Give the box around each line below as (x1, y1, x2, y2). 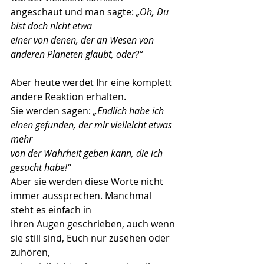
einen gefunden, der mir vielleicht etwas (11, 118, 174, 131)
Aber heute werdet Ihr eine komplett (11, 76, 174, 89)
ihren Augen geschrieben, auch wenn (11, 217, 177, 230)
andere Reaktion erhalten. (11, 90, 126, 103)
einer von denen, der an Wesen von (11, 34, 156, 47)
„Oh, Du (136, 5, 171, 18)
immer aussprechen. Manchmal (11, 189, 154, 202)
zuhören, (11, 246, 50, 259)
